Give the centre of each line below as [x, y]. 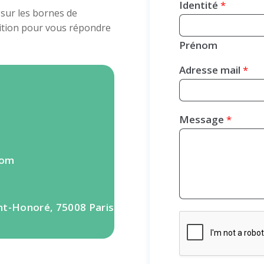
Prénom [199, 45]
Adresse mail [211, 70]
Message [203, 120]
